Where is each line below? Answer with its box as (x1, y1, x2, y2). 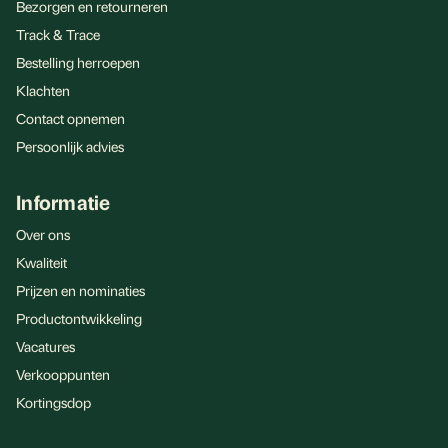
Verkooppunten (16, 365, 110, 383)
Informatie (16, 188, 111, 215)
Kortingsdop (16, 393, 91, 411)
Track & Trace (16, 25, 100, 43)
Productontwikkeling (16, 309, 142, 327)
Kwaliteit (16, 253, 67, 271)
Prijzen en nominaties (16, 281, 145, 299)
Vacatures (16, 337, 75, 355)
